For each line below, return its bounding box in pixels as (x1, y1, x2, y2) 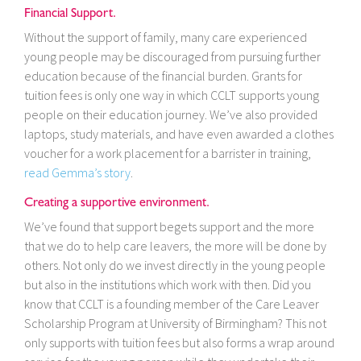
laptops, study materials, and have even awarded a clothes (24, 126, 334, 143)
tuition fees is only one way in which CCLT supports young (24, 87, 319, 104)
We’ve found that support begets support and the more (24, 218, 314, 235)
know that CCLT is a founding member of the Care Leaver (24, 296, 319, 313)
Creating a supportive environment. (24, 194, 210, 211)
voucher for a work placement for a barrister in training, (24, 145, 311, 162)
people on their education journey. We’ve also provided (24, 106, 317, 123)
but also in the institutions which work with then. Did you (24, 276, 311, 293)
